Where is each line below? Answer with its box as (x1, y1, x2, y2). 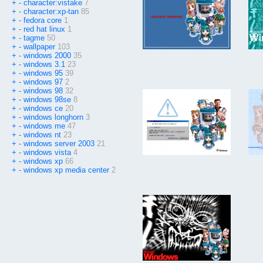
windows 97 (23, 77, 63, 87)
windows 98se (23, 95, 71, 104)
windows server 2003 (23, 139, 95, 149)
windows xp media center (23, 166, 109, 175)
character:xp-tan (23, 7, 79, 16)
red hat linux (23, 25, 65, 34)
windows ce (23, 104, 63, 113)
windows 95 (23, 69, 63, 78)
